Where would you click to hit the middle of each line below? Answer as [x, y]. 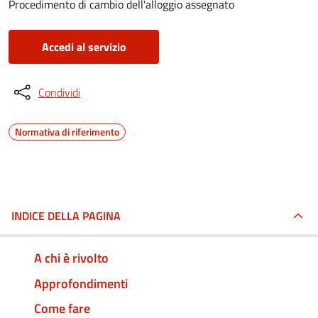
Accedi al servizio [84, 47]
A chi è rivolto [71, 258]
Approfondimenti [81, 283]
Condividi [59, 92]
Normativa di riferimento [67, 132]
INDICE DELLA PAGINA [66, 216]
